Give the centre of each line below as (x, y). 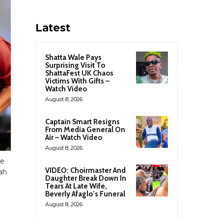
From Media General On (85, 129)
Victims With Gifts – (77, 81)
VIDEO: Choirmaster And (85, 170)
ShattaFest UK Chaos (79, 73)
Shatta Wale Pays (73, 57)
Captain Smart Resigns (82, 122)
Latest (53, 27)
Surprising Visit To (75, 65)
